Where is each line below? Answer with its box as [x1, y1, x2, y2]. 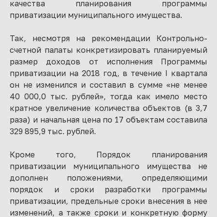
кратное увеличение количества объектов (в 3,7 [10, 103, 207, 113]
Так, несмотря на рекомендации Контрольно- [10, 33, 207, 43]
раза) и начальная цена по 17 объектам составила [10, 115, 207, 124]
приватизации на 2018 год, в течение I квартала [10, 68, 207, 78]
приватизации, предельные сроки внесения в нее [10, 196, 207, 206]
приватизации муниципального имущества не [10, 161, 207, 171]
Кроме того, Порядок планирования [10, 150, 207, 159]
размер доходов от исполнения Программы [10, 57, 207, 66]
